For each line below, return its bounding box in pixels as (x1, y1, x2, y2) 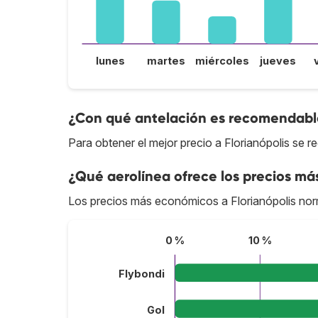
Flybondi (118, 268, 165, 281)
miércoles (194, 54, 249, 67)
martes (146, 54, 186, 67)
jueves (259, 54, 297, 67)
